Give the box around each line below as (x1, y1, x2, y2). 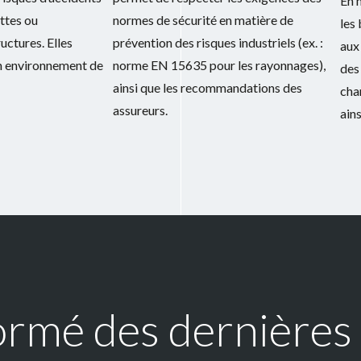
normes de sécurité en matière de (113, 12, 293, 28)
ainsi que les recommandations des (113, 80, 302, 96)
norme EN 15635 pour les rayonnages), (113, 57, 326, 73)
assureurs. (113, 102, 168, 118)
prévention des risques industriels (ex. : (113, 35, 323, 51)
